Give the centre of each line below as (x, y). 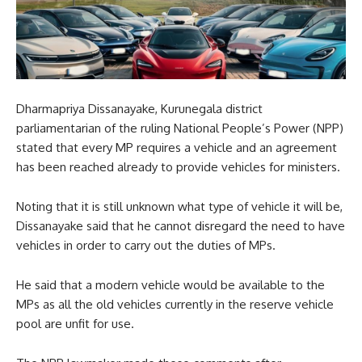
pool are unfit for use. (75, 323)
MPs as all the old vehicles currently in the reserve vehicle (175, 304)
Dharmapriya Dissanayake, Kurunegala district (139, 108)
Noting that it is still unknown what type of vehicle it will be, (179, 206)
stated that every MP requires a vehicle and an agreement (177, 147)
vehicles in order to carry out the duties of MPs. (146, 245)
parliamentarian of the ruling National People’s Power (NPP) (180, 128)
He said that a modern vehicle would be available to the (170, 284)
